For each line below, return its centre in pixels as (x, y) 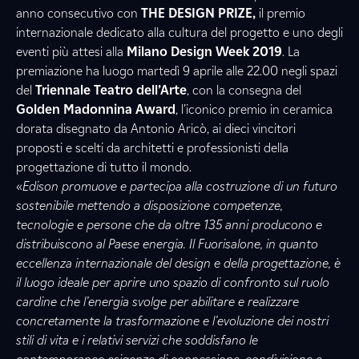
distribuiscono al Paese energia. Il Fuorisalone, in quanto (167, 244)
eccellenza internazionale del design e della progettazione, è (178, 263)
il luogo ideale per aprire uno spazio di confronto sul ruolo (173, 282)
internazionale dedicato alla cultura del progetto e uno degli (179, 32)
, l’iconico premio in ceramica (254, 109)
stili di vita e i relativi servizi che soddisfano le (137, 340)
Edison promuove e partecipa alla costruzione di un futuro (180, 186)
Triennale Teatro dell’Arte (111, 90)
